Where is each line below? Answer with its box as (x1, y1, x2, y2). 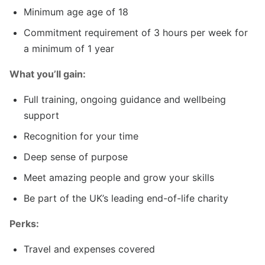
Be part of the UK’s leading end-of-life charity (24, 192, 228, 205)
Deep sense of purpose (24, 151, 128, 163)
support (24, 109, 59, 122)
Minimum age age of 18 (24, 6, 128, 18)
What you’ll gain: (9, 68, 86, 80)
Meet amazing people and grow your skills (24, 172, 214, 184)
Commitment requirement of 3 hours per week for (24, 27, 248, 39)
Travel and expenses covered (24, 243, 155, 256)
